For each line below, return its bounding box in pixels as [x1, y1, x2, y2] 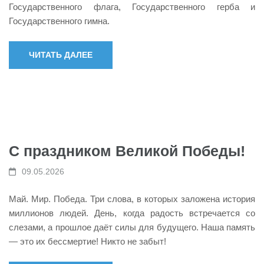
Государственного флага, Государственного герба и [9, 1, 255, 12]
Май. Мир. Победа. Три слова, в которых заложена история [9, 193, 255, 204]
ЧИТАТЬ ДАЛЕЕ [29, 50, 93, 60]
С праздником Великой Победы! [9, 143, 249, 159]
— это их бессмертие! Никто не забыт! [9, 236, 166, 246]
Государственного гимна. [9, 15, 110, 26]
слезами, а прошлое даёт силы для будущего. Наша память [9, 222, 255, 232]
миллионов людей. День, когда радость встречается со [9, 207, 255, 218]
